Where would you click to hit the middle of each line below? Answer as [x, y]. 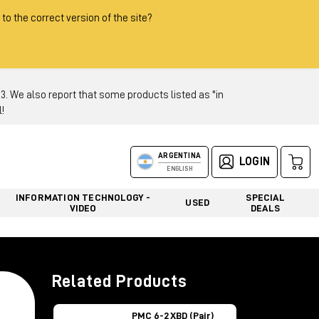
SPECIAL [265, 197]
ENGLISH [179, 169]
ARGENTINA [179, 155]
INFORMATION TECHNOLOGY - [83, 197]
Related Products [120, 281]
